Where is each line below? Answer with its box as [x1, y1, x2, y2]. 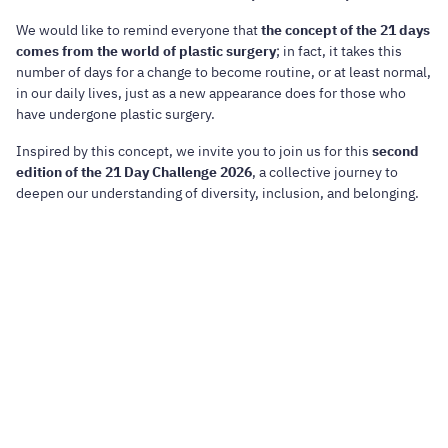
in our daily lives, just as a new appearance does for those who [16, 83, 406, 102]
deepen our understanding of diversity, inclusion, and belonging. [16, 183, 419, 202]
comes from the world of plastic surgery [16, 41, 276, 60]
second [372, 141, 419, 160]
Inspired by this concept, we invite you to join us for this [16, 141, 372, 160]
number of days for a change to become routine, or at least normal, [16, 62, 431, 81]
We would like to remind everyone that [16, 20, 261, 39]
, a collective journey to [252, 162, 398, 181]
